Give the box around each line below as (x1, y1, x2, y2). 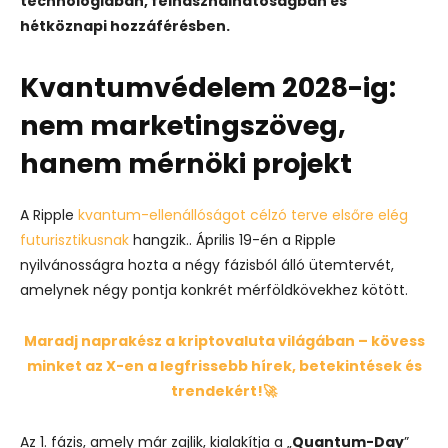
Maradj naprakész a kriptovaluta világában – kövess (23, 330, 425, 351)
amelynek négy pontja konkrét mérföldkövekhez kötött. (20, 279, 408, 300)
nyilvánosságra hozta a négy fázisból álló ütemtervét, (20, 254, 394, 275)
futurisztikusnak (20, 229, 129, 250)
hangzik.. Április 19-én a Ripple (129, 229, 336, 250)
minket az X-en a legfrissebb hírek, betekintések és (26, 355, 422, 376)
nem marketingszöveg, (20, 106, 346, 144)
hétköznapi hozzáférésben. (20, 15, 230, 36)
